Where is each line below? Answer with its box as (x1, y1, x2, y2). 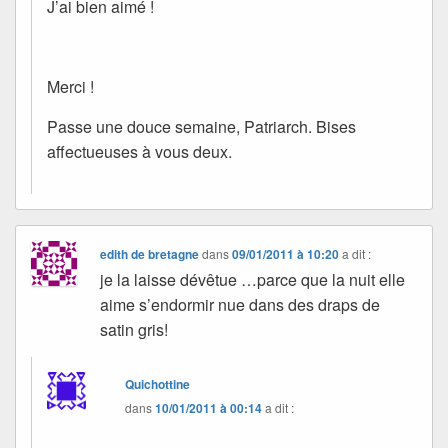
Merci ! (47, 74, 94, 98)
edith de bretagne (100, 244, 200, 263)
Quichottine (125, 374, 191, 393)
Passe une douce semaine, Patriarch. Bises (47, 114, 356, 138)
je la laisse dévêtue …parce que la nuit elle (100, 267, 406, 291)
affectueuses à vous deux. (47, 139, 232, 163)
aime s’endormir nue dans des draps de (100, 292, 381, 316)
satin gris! (100, 317, 169, 341)
